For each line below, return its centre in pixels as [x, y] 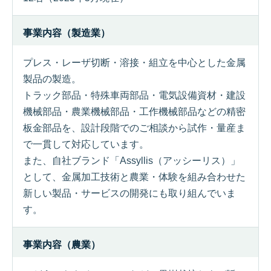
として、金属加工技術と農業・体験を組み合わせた [134, 177]
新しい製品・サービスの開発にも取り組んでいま [129, 193]
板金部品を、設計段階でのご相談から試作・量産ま [134, 128]
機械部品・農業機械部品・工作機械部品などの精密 [134, 112]
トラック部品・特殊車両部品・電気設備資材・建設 [134, 95]
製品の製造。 [52, 79]
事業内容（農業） [62, 245]
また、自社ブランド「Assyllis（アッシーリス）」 [132, 161]
